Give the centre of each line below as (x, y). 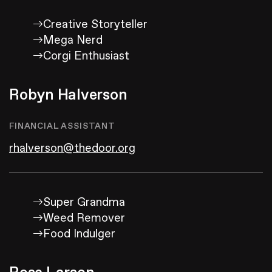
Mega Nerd (73, 40)
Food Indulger (79, 234)
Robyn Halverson (68, 95)
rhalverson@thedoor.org (72, 148)
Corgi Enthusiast (86, 56)
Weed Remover (84, 218)
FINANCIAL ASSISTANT (62, 126)
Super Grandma (84, 202)
